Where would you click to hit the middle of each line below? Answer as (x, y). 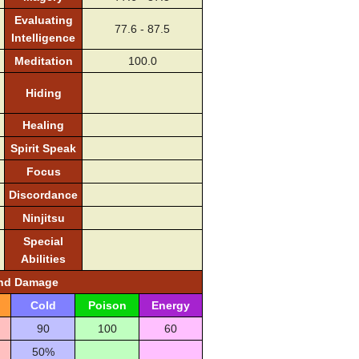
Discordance (43, 195)
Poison (107, 306)
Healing (43, 125)
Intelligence (43, 38)
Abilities (43, 259)
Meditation (43, 61)
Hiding (43, 93)
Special (43, 242)
